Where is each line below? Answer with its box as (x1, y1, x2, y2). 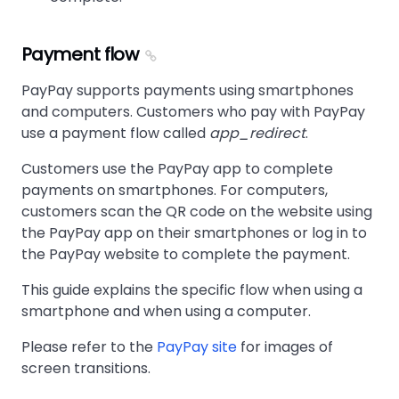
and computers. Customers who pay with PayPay (21, 102, 365, 122)
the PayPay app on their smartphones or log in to (21, 223, 367, 243)
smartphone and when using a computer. (21, 301, 311, 322)
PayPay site (157, 337, 237, 357)
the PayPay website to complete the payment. (21, 244, 350, 265)
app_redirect (209, 123, 305, 143)
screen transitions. (21, 358, 151, 379)
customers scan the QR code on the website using (21, 201, 372, 222)
